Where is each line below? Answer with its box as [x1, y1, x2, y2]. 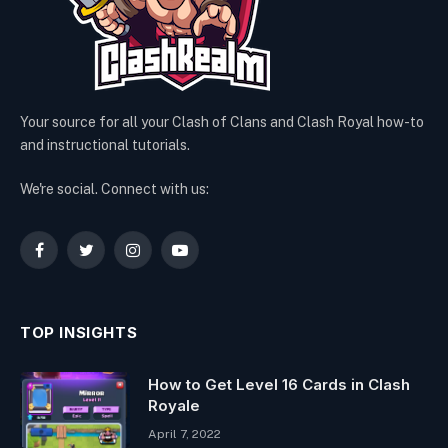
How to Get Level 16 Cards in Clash [148, 374, 410, 394]
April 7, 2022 [148, 426, 221, 441]
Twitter [84, 250, 132, 266]
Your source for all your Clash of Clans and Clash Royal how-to [20, 113, 424, 130]
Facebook [37, 250, 103, 266]
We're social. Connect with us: [20, 180, 209, 197]
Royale [148, 395, 200, 415]
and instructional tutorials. [20, 136, 190, 153]
